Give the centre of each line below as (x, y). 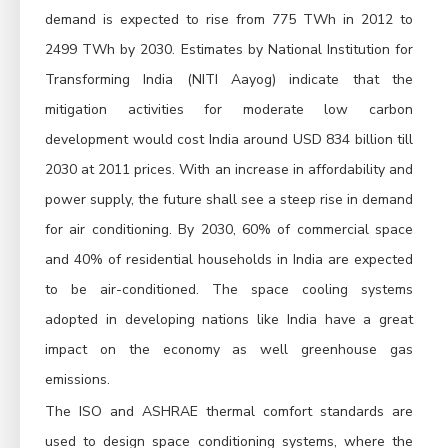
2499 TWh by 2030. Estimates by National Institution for (229, 50)
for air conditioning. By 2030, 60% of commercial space (229, 230)
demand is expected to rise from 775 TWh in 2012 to (229, 20)
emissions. (77, 380)
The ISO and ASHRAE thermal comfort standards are (229, 412)
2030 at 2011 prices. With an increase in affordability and (229, 170)
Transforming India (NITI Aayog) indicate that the (229, 80)
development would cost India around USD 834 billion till (229, 140)
